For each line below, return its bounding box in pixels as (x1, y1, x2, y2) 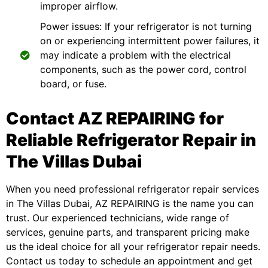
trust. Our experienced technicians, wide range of (6, 212, 229, 224)
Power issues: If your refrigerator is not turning (40, 20, 252, 32)
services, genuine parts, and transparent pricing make (6, 226, 249, 238)
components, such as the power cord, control (40, 63, 246, 75)
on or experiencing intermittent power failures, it (40, 35, 260, 47)
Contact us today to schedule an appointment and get (6, 255, 252, 267)
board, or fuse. (40, 78, 106, 90)
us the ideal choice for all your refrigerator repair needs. (6, 240, 260, 252)
